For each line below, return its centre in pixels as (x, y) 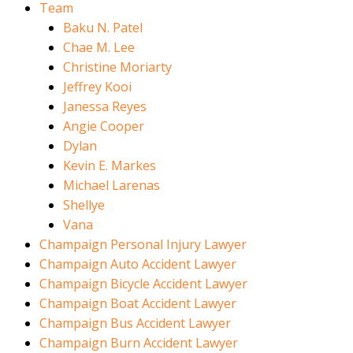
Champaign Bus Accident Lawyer (135, 323)
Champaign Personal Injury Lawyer (143, 245)
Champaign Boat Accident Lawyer (138, 304)
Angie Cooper (104, 126)
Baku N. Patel (103, 28)
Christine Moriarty (117, 67)
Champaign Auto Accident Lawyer (138, 264)
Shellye (84, 205)
